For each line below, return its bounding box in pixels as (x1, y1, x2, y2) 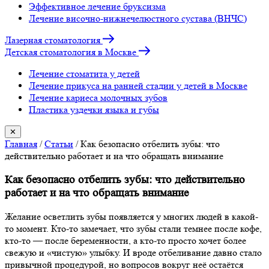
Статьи (44, 138, 73, 150)
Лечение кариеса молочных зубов (29, 92, 168, 103)
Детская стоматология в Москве (5, 46, 136, 58)
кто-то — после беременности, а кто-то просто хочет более (5, 235, 246, 247)
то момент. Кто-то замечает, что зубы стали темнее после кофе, (5, 223, 262, 235)
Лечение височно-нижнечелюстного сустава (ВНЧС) (29, 13, 247, 24)
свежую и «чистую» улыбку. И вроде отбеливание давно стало (5, 247, 262, 259)
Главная (5, 138, 37, 150)
